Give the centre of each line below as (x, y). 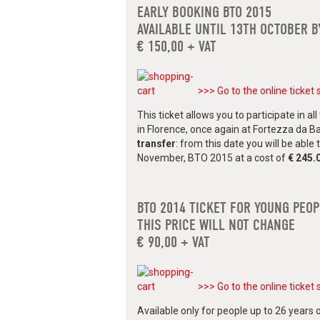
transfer (156, 144)
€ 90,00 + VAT (174, 242)
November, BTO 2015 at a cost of (212, 158)
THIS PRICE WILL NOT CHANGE (216, 225)
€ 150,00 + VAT (177, 47)
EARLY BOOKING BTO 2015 (204, 12)
